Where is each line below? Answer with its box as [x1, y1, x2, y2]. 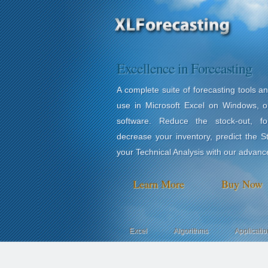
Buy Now [221, 176, 263, 191]
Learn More [133, 176, 184, 191]
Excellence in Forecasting [117, 59, 252, 78]
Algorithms [173, 227, 208, 235]
